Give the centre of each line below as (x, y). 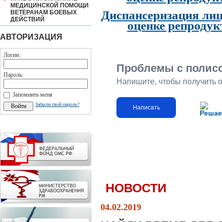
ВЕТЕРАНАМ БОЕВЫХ (44, 12)
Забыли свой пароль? (57, 104)
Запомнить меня (32, 95)
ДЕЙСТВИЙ (28, 19)
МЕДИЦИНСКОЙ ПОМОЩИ (50, 5)
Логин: (12, 55)
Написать (146, 108)
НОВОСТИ (136, 188)
